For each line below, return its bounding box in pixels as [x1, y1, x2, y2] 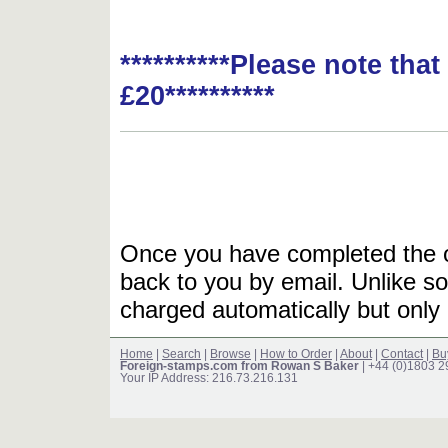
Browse [210, 348, 251, 361]
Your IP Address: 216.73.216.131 [120, 372, 298, 385]
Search [162, 348, 201, 361]
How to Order [260, 348, 332, 361]
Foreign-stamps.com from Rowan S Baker [120, 360, 359, 373]
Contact [381, 348, 423, 361]
